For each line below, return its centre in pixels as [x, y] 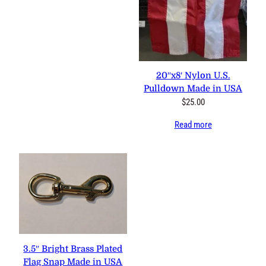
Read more [193, 125]
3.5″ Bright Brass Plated [73, 249]
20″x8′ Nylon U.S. [193, 76]
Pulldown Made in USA [193, 89]
